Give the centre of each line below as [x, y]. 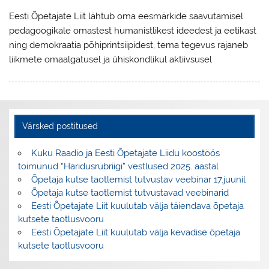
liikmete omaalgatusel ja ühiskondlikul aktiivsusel [111, 59]
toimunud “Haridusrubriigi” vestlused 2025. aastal [119, 166]
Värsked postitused [60, 126]
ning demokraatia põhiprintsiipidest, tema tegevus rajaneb [129, 45]
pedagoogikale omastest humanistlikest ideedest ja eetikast [133, 30]
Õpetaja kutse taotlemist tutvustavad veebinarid [130, 192]
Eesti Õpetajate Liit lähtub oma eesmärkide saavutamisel [126, 16]
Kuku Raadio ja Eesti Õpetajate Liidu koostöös [125, 153]
